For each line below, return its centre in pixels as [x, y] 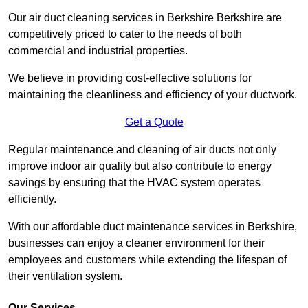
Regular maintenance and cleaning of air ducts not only [142, 150]
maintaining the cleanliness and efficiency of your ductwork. [153, 95]
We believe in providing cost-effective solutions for [130, 78]
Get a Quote [154, 122]
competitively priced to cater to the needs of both [125, 34]
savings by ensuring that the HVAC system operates [134, 183]
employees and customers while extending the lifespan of [147, 260]
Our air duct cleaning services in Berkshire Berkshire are [145, 18]
